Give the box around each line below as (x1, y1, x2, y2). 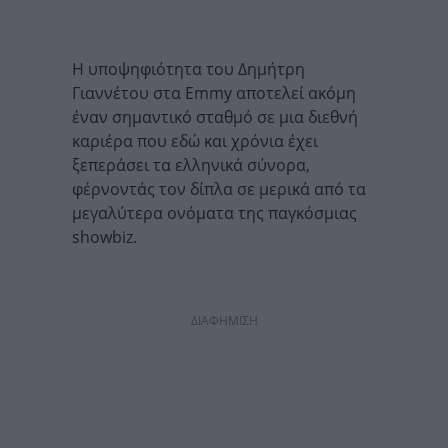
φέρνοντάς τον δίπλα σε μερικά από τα (72, 178, 366, 201)
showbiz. (72, 226, 137, 249)
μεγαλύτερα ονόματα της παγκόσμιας (72, 202, 357, 225)
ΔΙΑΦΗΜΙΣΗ (190, 312, 258, 330)
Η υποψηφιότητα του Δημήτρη (72, 58, 305, 81)
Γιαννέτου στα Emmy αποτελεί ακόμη (72, 82, 356, 105)
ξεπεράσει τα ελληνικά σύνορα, (72, 154, 310, 177)
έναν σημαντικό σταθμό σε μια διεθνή (72, 106, 358, 129)
